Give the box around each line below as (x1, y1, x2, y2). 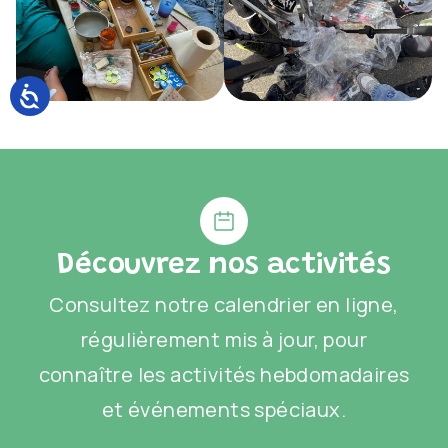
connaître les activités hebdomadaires (38, 361, 410, 388)
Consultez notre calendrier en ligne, (49, 291, 399, 318)
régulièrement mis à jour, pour (81, 326, 367, 353)
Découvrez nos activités (57, 251, 391, 281)
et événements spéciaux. (101, 396, 347, 423)
